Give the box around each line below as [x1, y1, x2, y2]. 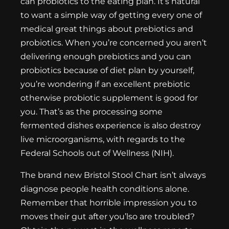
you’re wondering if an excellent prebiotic [20, 79, 190, 89]
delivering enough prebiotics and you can [20, 52, 191, 62]
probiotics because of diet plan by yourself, [20, 65, 194, 76]
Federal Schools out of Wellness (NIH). [20, 148, 174, 158]
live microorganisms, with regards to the [20, 134, 185, 145]
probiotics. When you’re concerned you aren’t [20, 38, 207, 48]
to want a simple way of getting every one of [20, 10, 202, 20]
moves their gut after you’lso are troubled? [20, 212, 195, 222]
